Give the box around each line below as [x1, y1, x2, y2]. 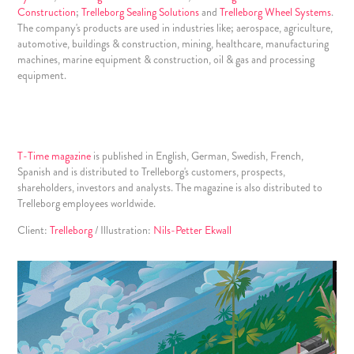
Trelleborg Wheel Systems [220, 4, 332, 20]
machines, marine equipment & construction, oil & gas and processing [17, 51, 315, 67]
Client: [17, 222, 51, 238]
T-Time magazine [17, 148, 92, 164]
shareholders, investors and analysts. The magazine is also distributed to [17, 179, 323, 195]
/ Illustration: [92, 222, 154, 238]
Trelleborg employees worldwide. [17, 195, 159, 211]
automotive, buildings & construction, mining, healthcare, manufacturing [17, 36, 330, 51]
